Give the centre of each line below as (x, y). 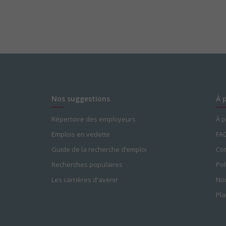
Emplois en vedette (81, 134)
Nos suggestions (81, 98)
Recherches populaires (87, 164)
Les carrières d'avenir (85, 179)
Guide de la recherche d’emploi (99, 149)
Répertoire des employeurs (94, 119)
